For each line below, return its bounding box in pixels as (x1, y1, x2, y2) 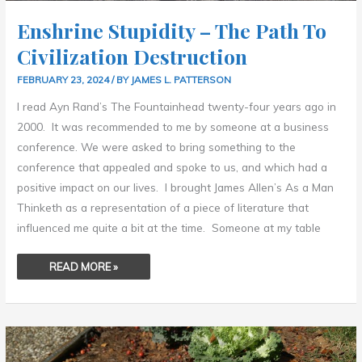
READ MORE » (49, 260, 119, 274)
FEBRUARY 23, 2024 (17, 73, 112, 86)
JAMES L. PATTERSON (131, 73, 232, 86)
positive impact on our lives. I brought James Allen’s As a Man (17, 179, 335, 194)
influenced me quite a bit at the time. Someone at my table (17, 220, 322, 234)
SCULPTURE (48, 343, 110, 356)
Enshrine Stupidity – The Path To (17, 16, 327, 44)
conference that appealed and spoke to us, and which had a (17, 159, 328, 174)
